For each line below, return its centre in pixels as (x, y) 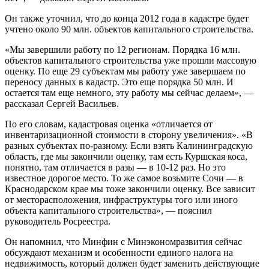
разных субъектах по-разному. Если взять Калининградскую (129, 145)
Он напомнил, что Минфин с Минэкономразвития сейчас (123, 241)
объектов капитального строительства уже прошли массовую (131, 60)
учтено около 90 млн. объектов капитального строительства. (129, 29)
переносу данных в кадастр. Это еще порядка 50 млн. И (119, 82)
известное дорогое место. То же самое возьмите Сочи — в (124, 178)
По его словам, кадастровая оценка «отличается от (109, 124)
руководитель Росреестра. (58, 221)
